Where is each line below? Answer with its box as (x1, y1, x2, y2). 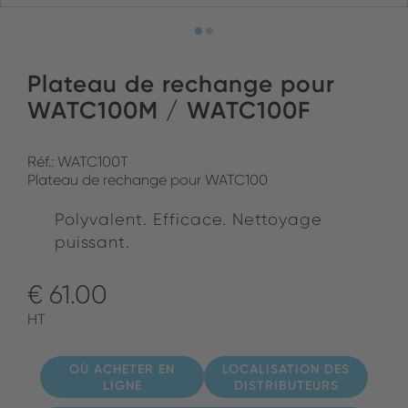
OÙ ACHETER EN (69, 361, 175, 377)
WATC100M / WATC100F (27, 96, 311, 125)
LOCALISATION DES (222, 361, 350, 377)
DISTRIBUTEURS (233, 377, 339, 393)
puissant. (55, 232, 130, 251)
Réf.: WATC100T (27, 153, 128, 170)
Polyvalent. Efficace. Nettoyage (55, 209, 322, 229)
